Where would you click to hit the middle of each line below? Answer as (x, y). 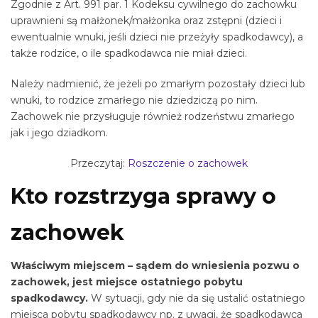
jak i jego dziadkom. (59, 133)
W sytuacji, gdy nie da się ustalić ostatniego (197, 298)
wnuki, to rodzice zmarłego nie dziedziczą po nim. (134, 100)
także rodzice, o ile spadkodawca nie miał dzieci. (129, 54)
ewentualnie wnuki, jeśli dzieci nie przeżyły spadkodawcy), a (157, 37)
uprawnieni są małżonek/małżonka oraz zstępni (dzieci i (146, 21)
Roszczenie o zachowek (188, 163)
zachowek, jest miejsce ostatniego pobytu (127, 282)
